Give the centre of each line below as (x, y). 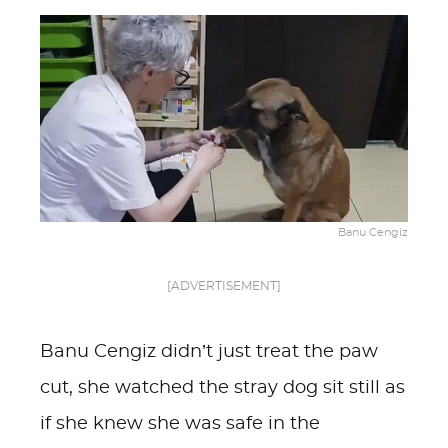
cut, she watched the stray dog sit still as (222, 388)
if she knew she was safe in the (180, 424)
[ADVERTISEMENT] (224, 286)
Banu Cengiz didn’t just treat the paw (209, 352)
